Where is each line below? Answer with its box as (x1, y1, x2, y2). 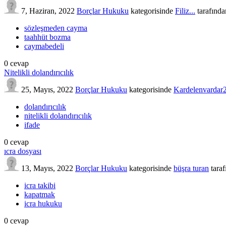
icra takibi (24, 181, 55, 190)
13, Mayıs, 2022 (21, 163, 73, 173)
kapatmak (24, 190, 55, 199)
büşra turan (174, 163, 209, 173)
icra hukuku (24, 199, 62, 208)
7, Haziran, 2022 (21, 6, 75, 15)
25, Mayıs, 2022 (21, 85, 73, 94)
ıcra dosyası (4, 146, 41, 155)
